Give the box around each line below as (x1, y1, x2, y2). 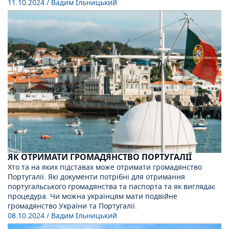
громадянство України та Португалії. (8, 201, 137, 212)
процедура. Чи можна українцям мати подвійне (8, 191, 177, 202)
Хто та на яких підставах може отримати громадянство (8, 162, 202, 173)
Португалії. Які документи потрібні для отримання (8, 172, 185, 183)
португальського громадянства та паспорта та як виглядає (8, 181, 215, 193)
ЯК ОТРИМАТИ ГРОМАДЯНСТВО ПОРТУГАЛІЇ (8, 151, 192, 164)
